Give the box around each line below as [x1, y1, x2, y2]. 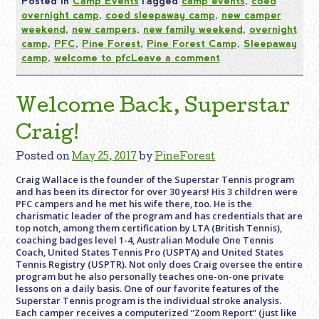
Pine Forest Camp [146, 37, 237, 49]
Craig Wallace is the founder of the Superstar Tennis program [16, 172, 295, 186]
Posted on [16, 152, 73, 163]
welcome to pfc [53, 51, 131, 63]
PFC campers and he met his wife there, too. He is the [16, 197, 253, 210]
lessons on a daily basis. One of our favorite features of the [16, 281, 280, 295]
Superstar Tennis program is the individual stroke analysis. [16, 293, 282, 307]
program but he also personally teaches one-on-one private [16, 269, 285, 283]
